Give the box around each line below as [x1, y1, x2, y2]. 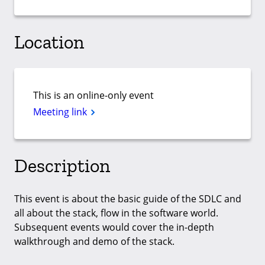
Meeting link [33, 105, 89, 119]
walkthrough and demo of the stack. [14, 235, 174, 248]
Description [14, 154, 110, 177]
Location [14, 30, 84, 53]
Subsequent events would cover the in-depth [14, 221, 214, 234]
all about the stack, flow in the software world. [14, 206, 218, 220]
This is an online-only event [33, 89, 154, 102]
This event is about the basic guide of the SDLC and [14, 192, 241, 206]
